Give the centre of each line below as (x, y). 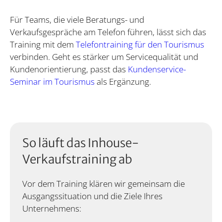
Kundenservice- (157, 69)
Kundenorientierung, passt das (69, 69)
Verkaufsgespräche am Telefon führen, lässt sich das (108, 32)
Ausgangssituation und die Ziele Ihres (92, 196)
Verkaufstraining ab (77, 160)
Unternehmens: (52, 209)
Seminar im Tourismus (52, 81)
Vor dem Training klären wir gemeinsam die (104, 184)
